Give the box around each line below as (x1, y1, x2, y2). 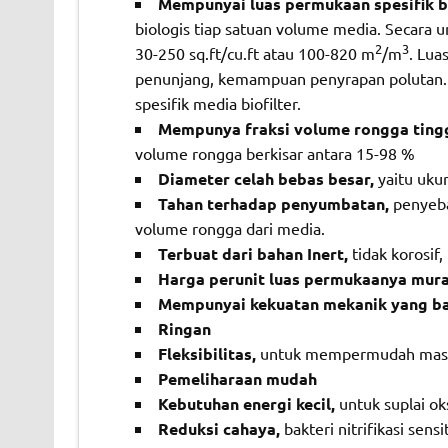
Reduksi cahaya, (157, 418, 284, 440)
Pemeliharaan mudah (157, 368, 317, 390)
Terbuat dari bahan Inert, (157, 243, 352, 265)
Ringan (157, 318, 211, 340)
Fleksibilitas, (157, 343, 260, 365)
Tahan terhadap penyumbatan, (157, 193, 393, 215)
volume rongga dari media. (134, 218, 325, 239)
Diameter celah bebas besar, (157, 168, 374, 190)
